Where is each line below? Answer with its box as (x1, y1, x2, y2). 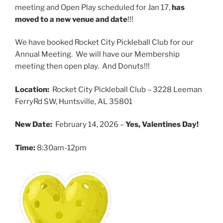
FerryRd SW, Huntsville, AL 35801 (15, 97, 132, 106)
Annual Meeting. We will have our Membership (15, 50, 180, 59)
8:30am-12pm (35, 143, 87, 152)
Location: (15, 85, 51, 94)
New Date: (15, 120, 52, 129)
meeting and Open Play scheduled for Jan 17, (15, 2, 172, 12)
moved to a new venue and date (15, 14, 127, 24)
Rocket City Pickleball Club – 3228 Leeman (51, 85, 202, 94)
